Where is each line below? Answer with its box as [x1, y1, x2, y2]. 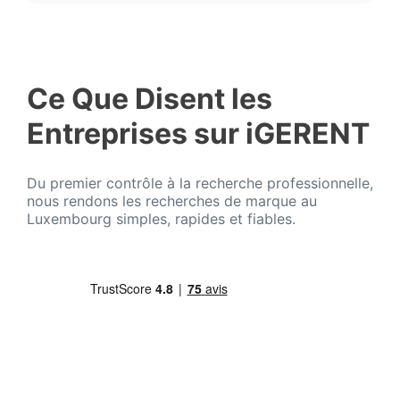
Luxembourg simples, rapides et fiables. [27, 210, 296, 229]
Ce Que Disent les [27, 80, 272, 116]
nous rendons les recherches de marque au [27, 192, 317, 211]
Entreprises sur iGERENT [27, 115, 370, 151]
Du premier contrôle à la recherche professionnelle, [27, 174, 373, 193]
